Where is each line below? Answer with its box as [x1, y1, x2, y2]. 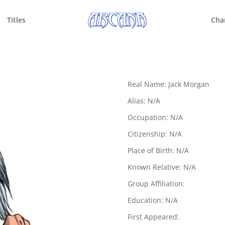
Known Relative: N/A [127, 162, 196, 172]
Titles [7, 15, 26, 25]
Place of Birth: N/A [127, 145, 189, 155]
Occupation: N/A [127, 112, 183, 122]
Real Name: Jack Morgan [127, 79, 209, 89]
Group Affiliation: [127, 178, 185, 188]
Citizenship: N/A [127, 129, 182, 139]
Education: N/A [127, 195, 178, 205]
